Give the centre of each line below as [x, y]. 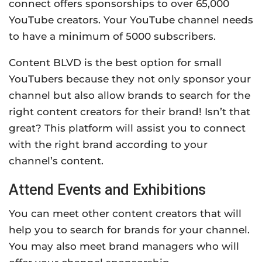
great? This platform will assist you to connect [127, 128]
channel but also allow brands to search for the [130, 96]
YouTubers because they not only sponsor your [130, 79]
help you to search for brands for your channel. [129, 230]
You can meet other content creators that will [125, 214]
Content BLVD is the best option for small [115, 63]
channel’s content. [56, 161]
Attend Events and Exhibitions [107, 190]
